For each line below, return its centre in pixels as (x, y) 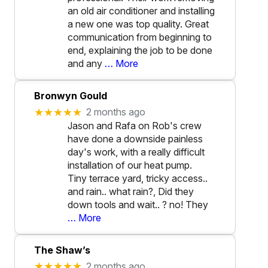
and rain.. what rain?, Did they (131, 191)
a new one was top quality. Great (138, 24)
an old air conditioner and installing (141, 11)
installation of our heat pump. (130, 165)
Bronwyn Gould (71, 96)
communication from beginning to (140, 37)
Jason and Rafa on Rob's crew (135, 125)
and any (85, 64)
